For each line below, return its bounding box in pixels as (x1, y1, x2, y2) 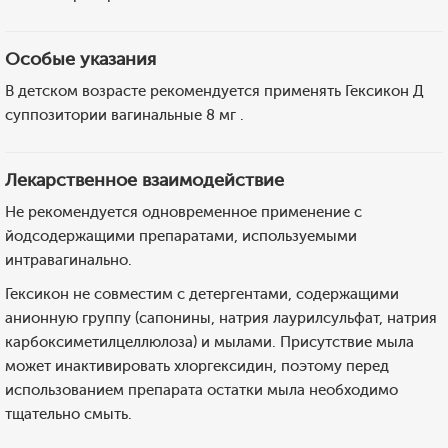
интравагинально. (5, 251, 132, 269)
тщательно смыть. (5, 405, 132, 423)
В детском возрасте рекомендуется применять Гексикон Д (5, 82, 424, 100)
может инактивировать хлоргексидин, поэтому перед (5, 357, 389, 375)
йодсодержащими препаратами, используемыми (5, 227, 357, 245)
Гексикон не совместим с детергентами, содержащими (5, 285, 399, 303)
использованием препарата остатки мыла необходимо (5, 381, 398, 399)
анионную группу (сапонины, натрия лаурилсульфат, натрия (5, 309, 437, 327)
